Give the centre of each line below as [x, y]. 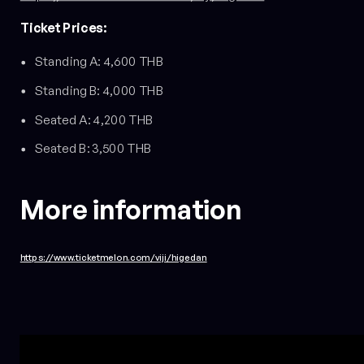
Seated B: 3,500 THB [93, 149]
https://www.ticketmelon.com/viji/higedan [113, 257]
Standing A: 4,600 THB [99, 62]
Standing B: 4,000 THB [99, 90]
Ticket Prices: [63, 28]
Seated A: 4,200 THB [94, 119]
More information [130, 209]
